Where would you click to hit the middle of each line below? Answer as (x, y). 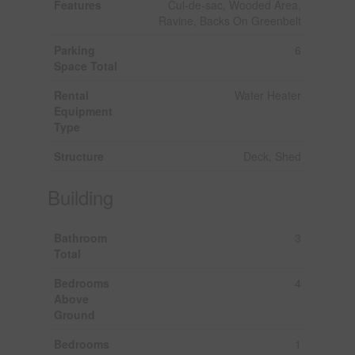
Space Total (85, 65)
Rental (71, 95)
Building (80, 197)
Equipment (83, 111)
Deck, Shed (272, 156)
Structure (78, 156)
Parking (74, 50)
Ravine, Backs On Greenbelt (229, 20)
